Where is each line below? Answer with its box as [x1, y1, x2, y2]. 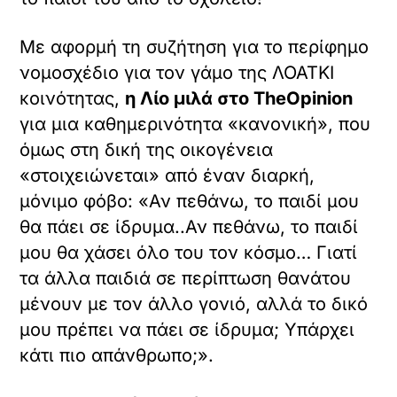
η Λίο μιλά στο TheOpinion [125, 87, 354, 109]
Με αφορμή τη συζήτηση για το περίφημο [19, 35, 370, 58]
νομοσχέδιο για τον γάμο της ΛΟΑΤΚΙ [19, 61, 335, 83]
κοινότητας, [19, 87, 126, 109]
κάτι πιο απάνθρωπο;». [19, 344, 214, 366]
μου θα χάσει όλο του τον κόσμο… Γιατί [19, 241, 358, 263]
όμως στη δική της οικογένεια [19, 138, 274, 160]
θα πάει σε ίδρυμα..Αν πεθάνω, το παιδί [19, 215, 359, 237]
